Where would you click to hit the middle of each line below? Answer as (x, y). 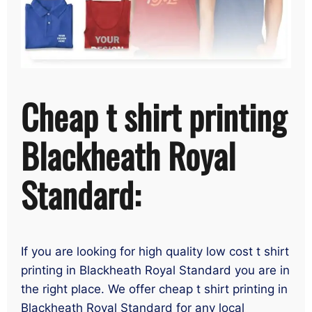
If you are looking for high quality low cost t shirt (155, 251)
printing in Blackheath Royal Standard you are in (155, 270)
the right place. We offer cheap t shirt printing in (154, 289)
